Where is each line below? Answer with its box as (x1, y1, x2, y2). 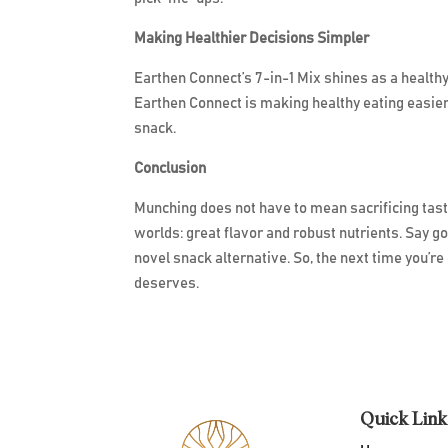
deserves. (134, 276, 200, 292)
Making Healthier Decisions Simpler (134, 31, 370, 47)
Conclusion (134, 161, 207, 177)
